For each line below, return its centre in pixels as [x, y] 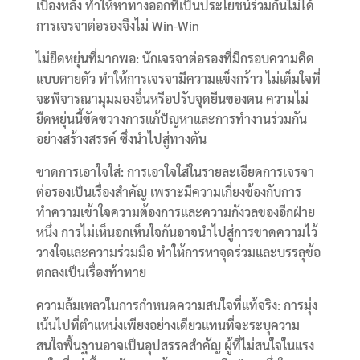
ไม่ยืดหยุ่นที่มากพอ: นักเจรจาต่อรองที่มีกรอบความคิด [175, 58]
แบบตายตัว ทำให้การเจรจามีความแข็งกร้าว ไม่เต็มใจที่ [178, 78]
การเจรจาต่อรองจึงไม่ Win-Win [117, 25]
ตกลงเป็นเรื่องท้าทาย [91, 272]
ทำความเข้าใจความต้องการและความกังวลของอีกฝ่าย [175, 211]
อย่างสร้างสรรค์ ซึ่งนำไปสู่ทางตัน [121, 138]
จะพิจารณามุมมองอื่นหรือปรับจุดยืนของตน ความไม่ [172, 98]
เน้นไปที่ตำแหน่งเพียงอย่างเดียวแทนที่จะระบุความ [168, 325]
